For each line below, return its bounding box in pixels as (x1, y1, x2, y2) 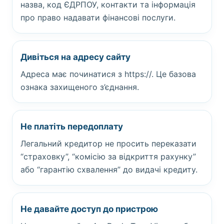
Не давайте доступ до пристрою (20, 204, 158, 214)
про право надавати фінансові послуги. (20, 12, 175, 22)
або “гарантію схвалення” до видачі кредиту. (20, 164, 197, 174)
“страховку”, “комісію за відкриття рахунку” (20, 151, 196, 161)
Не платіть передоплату (20, 121, 123, 131)
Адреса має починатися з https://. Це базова (20, 69, 196, 79)
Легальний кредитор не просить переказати (20, 138, 196, 148)
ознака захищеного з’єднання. (20, 82, 139, 92)
